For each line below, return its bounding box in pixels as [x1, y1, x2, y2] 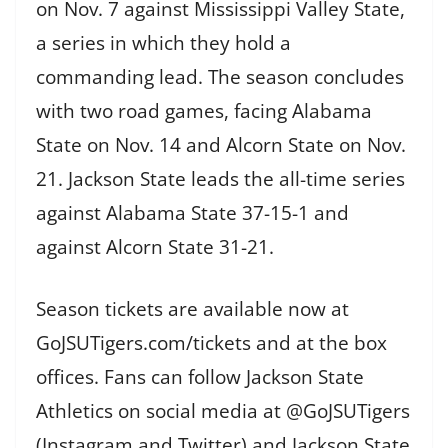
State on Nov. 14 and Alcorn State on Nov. [36, 131, 406, 158]
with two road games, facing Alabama [36, 97, 372, 124]
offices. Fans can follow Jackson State [36, 364, 364, 391]
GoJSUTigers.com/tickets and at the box [36, 330, 387, 357]
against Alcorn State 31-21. [36, 233, 274, 260]
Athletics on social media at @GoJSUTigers [36, 398, 410, 425]
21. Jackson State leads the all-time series [36, 165, 405, 192]
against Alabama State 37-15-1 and [36, 199, 349, 226]
